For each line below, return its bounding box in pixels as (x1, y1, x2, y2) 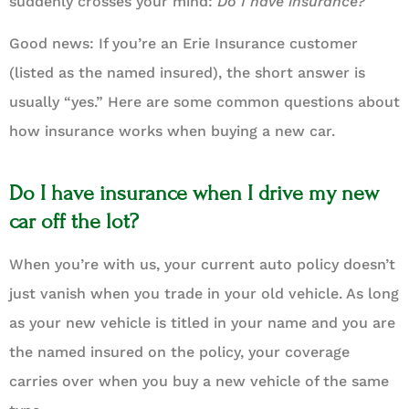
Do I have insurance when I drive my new (9, 181, 379, 206)
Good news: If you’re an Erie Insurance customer (9, 35, 358, 53)
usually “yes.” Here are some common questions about (9, 93, 400, 111)
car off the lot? (9, 209, 139, 235)
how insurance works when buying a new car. (9, 122, 335, 141)
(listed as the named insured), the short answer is (9, 64, 365, 82)
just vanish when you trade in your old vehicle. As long (9, 285, 399, 303)
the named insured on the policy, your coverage (9, 343, 350, 362)
